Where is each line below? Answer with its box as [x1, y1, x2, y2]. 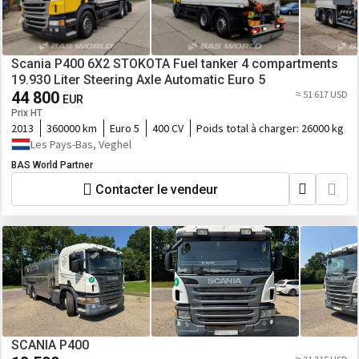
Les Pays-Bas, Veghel [30, 137, 131, 151]
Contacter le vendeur [95, 181, 218, 197]
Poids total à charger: [196, 121, 301, 135]
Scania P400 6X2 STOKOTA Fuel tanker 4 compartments [11, 56, 338, 71]
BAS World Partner [11, 159, 93, 171]
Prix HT [11, 107, 42, 119]
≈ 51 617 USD [296, 88, 348, 100]
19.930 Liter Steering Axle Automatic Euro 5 [11, 72, 265, 87]
